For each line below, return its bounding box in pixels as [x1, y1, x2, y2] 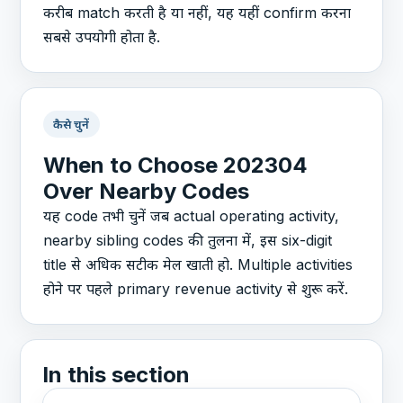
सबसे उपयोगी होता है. [43, 27, 161, 46]
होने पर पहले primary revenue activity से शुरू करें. [43, 280, 349, 299]
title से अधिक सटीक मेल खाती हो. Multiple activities [43, 255, 354, 274]
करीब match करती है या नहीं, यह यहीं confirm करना [43, 3, 352, 22]
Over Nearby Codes [43, 178, 250, 205]
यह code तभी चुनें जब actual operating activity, [43, 207, 340, 226]
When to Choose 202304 [43, 152, 309, 179]
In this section [42, 362, 191, 389]
